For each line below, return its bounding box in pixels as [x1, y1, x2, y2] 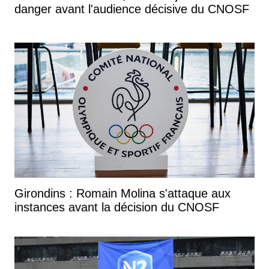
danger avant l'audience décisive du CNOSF [14, 2, 249, 16]
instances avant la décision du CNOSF [14, 200, 219, 214]
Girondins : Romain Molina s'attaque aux [14, 186, 231, 200]
